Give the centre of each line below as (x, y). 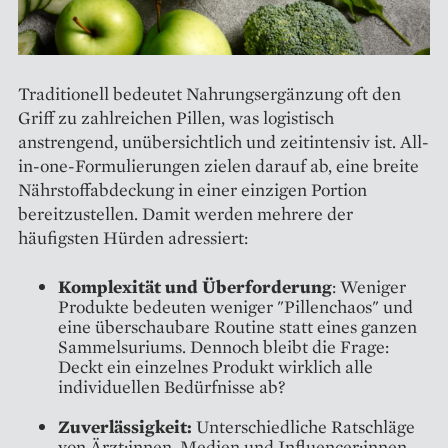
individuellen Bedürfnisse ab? (171, 386)
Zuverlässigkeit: (127, 426)
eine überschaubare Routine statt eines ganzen (237, 326)
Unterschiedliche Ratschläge (305, 426)
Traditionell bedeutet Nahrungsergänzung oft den (209, 93)
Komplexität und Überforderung (195, 286)
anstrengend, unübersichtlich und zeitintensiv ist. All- (223, 141)
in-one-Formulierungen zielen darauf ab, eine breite (218, 165)
